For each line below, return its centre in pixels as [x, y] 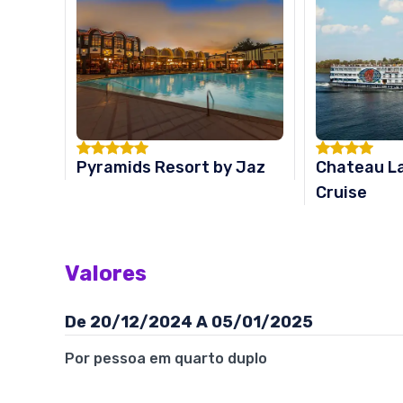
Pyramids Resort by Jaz [171, 167]
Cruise [342, 193]
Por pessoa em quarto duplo [166, 358]
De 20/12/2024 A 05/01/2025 [189, 322]
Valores [106, 273]
